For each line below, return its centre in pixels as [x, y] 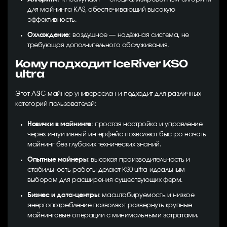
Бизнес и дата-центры [63, 195]
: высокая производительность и [139, 160]
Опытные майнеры [58, 160]
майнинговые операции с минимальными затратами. [113, 216]
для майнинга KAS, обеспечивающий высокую [101, 10]
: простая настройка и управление [147, 124]
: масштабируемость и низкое [146, 195]
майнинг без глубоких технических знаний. [94, 145]
